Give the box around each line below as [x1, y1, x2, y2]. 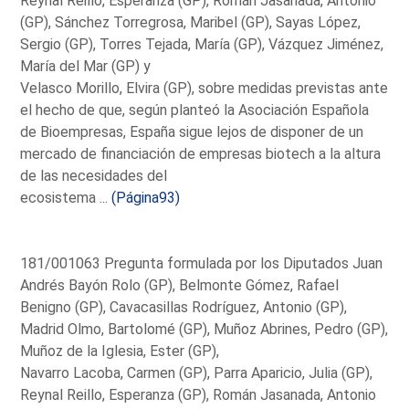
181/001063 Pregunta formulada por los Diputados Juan [20, 254, 383, 272]
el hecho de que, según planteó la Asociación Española [20, 100, 370, 119]
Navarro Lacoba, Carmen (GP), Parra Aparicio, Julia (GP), [20, 363, 373, 382]
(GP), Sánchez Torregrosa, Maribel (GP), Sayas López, [20, 13, 362, 31]
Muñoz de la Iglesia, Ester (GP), [20, 341, 220, 360]
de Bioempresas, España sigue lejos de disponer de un [20, 122, 364, 141]
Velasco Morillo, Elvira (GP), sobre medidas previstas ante [20, 79, 389, 97]
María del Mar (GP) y [20, 57, 152, 75]
